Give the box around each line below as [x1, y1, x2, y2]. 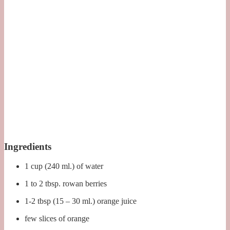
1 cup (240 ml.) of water [25, 162, 103, 171]
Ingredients [4, 141, 51, 152]
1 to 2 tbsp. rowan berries [25, 179, 107, 188]
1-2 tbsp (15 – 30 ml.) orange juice [25, 197, 137, 206]
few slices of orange [25, 214, 89, 223]
